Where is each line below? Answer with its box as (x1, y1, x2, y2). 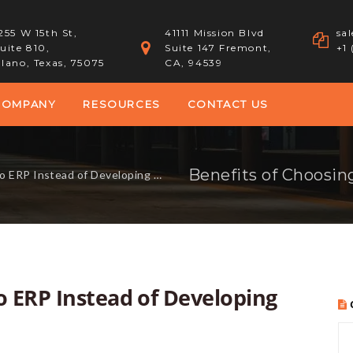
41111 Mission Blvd (165, 27, 265, 39)
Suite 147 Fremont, (165, 42, 272, 54)
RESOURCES (83, 98, 161, 110)
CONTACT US (187, 98, 269, 110)
